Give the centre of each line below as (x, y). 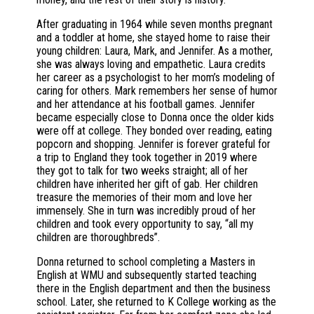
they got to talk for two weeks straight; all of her (142, 171)
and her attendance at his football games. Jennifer (146, 104)
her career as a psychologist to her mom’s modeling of (156, 78)
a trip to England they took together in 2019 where (147, 158)
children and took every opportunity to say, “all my (145, 224)
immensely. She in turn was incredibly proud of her (146, 211)
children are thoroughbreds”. (98, 238)
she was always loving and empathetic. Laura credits (151, 64)
